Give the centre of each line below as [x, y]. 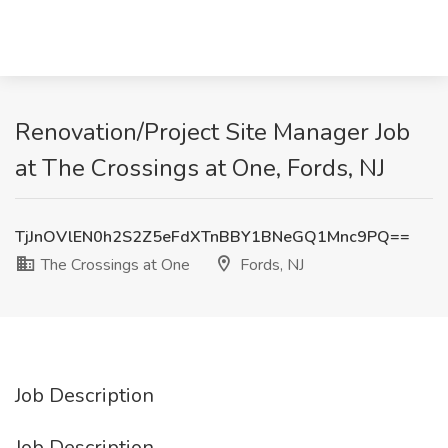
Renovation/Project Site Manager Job [212, 132]
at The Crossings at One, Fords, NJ [200, 168]
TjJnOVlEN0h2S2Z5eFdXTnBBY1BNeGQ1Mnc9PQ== [212, 237]
